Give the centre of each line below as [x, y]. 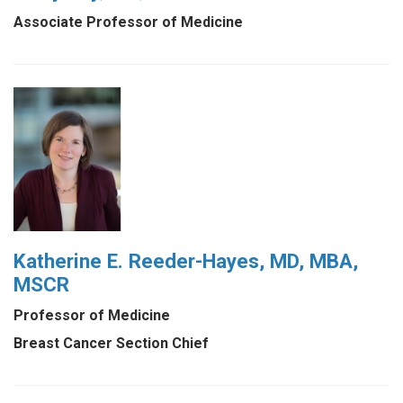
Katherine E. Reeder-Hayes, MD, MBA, [186, 260]
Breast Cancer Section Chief [111, 344]
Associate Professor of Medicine [128, 22]
